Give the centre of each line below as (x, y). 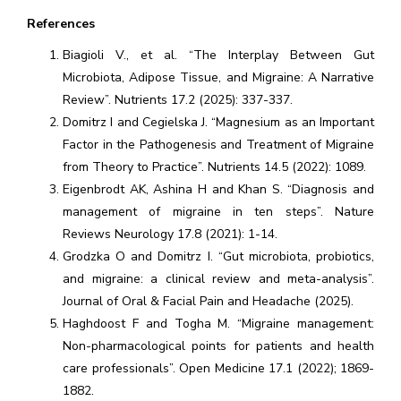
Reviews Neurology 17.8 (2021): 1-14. (170, 234)
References (61, 24)
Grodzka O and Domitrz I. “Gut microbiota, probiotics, (218, 256)
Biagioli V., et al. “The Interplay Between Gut (218, 55)
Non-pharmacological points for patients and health (218, 346)
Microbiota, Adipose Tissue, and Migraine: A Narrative (218, 77)
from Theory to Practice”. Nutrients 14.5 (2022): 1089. (214, 167)
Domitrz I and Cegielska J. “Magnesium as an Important (218, 122)
